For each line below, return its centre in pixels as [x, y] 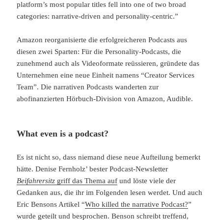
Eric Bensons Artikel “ [51, 205]
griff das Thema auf [87, 181]
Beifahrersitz [37, 181]
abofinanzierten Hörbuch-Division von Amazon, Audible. [105, 99]
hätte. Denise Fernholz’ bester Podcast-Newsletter [93, 169]
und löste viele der [147, 181]
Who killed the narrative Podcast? [137, 205]
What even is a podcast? [63, 134]
